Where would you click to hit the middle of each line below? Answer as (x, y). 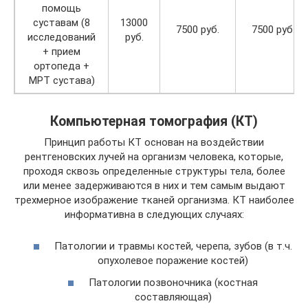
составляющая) (173, 297)
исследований (62, 37)
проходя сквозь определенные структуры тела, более (154, 171)
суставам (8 (62, 22)
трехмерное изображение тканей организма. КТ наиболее (154, 200)
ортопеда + (62, 66)
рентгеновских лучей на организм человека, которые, (154, 156)
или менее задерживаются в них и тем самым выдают (154, 185)
